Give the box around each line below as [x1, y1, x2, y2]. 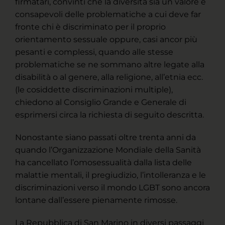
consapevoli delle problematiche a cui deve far [15, 10, 201, 20]
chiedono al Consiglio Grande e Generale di [15, 97, 186, 107]
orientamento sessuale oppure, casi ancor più [15, 35, 197, 45]
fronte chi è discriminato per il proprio [15, 22, 166, 32]
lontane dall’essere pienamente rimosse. [15, 195, 177, 205]
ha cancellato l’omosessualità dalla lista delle [15, 158, 192, 168]
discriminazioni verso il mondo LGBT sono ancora [15, 183, 210, 193]
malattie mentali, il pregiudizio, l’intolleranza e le [15, 170, 206, 180]
